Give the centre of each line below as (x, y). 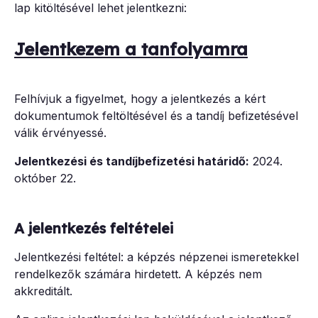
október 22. (45, 179)
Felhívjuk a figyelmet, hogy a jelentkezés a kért (140, 99)
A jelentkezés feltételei (96, 228)
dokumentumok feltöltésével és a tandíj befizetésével (156, 116)
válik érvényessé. (60, 133)
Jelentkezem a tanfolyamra (131, 49)
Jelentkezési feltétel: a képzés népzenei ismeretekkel (157, 257)
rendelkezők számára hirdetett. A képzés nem (138, 274)
